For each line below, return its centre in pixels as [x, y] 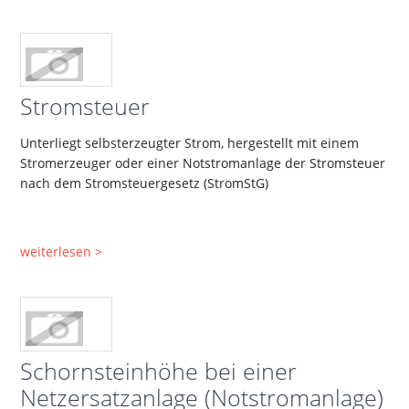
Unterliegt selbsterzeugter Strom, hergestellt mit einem [190, 143]
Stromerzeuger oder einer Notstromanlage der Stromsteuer [203, 163]
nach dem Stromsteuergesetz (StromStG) [145, 184]
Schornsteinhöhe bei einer [159, 370]
